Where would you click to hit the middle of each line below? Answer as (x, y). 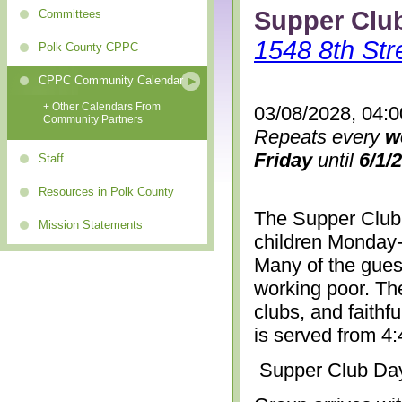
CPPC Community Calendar (111, 80)
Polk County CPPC (88, 47)
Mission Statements (91, 225)
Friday (283, 160)
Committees (70, 14)
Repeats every (319, 136)
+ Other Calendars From (102, 107)
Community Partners (93, 119)
